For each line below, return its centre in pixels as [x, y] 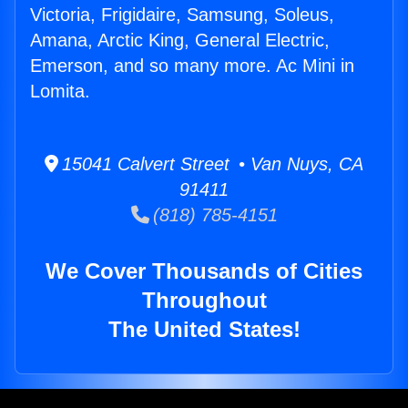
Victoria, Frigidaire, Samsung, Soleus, [182, 15]
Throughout [204, 301]
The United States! [204, 330]
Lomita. [60, 92]
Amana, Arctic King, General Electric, [180, 41]
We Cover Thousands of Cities [204, 271]
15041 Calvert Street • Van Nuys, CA [211, 164]
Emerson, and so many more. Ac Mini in [192, 66]
